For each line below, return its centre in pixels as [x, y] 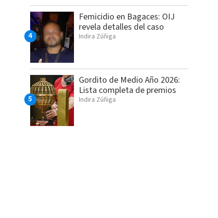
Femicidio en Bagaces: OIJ [127, 17]
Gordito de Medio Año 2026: [129, 80]
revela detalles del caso [121, 27]
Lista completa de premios [127, 91]
